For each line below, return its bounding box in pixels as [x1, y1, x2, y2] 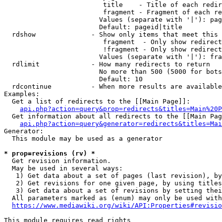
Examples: [4, 90, 40, 98]
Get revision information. [4, 157, 111, 165]
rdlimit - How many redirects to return [4, 60, 210, 68]
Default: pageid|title [4, 23, 182, 31]
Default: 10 [4, 75, 143, 83]
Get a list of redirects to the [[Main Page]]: [4, 98, 190, 105]
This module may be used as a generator [4, 135, 163, 142]
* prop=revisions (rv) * [4, 150, 95, 157]
